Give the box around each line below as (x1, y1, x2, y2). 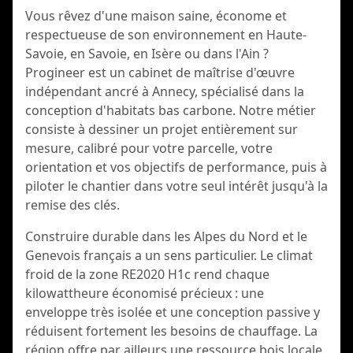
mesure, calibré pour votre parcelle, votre (25, 139, 273, 157)
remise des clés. (25, 196, 120, 214)
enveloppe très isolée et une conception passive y (25, 303, 320, 321)
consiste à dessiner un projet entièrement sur (25, 121, 298, 138)
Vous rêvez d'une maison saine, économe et (25, 7, 287, 24)
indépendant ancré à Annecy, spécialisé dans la (25, 83, 304, 100)
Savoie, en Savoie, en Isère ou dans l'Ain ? (25, 45, 269, 62)
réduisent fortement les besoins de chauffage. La (25, 322, 318, 340)
